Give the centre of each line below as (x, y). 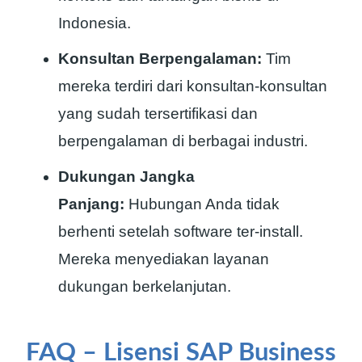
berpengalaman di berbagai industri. (183, 141)
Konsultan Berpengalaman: (160, 58)
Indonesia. (95, 23)
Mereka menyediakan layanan (164, 259)
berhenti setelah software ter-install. (181, 231)
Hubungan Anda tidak (202, 204)
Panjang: (91, 204)
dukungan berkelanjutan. (145, 286)
